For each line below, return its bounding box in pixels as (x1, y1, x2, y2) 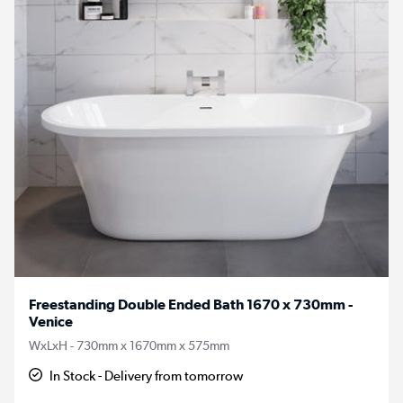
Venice (29, 312, 73, 330)
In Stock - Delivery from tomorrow (49, 367, 244, 384)
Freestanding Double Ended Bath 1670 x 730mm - (29, 295, 353, 313)
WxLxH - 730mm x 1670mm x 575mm (29, 336, 229, 354)
